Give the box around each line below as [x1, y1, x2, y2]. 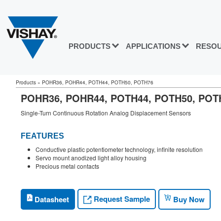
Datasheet [33, 193, 69, 205]
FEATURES [21, 132, 64, 141]
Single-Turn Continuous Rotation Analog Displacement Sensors [21, 109, 191, 117]
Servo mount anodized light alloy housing [36, 153, 147, 162]
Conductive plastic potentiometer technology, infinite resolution [36, 145, 203, 154]
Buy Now [171, 193, 205, 205]
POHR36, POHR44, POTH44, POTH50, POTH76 [42, 79, 153, 86]
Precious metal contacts [36, 162, 99, 171]
